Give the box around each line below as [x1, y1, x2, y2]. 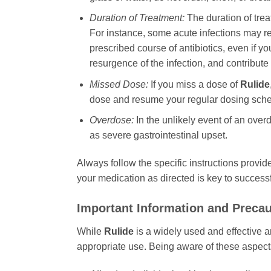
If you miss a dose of [148, 79, 240, 90]
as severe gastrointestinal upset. [89, 130, 227, 141]
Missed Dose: [89, 79, 148, 90]
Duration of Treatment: [89, 13, 184, 24]
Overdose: [89, 115, 134, 126]
